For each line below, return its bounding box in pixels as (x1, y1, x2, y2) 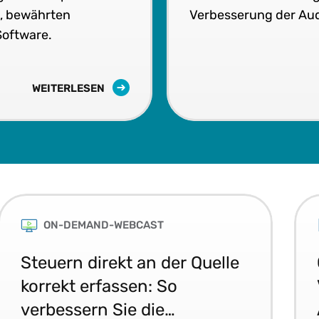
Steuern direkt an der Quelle (21, 251, 240, 273)
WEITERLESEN (31, 81, 107, 95)
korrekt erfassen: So (21, 275, 178, 296)
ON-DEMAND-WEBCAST (43, 218, 164, 231)
